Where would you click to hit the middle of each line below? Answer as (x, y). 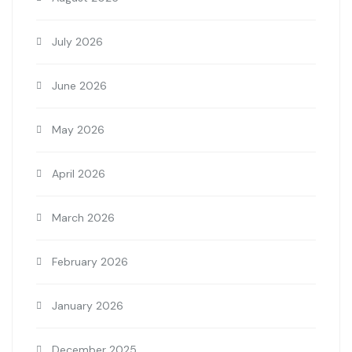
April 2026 (79, 174)
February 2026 (90, 262)
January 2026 (88, 306)
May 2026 (78, 130)
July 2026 (77, 42)
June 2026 (79, 86)
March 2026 (83, 218)
